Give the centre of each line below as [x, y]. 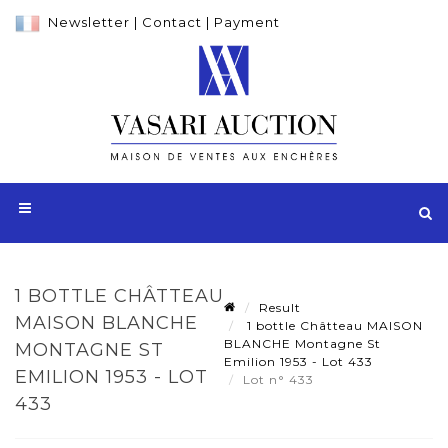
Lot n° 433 [280, 379]
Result [280, 307]
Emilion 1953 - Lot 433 [298, 361]
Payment [247, 22]
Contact [172, 22]
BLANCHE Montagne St [302, 343]
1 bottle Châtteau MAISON [333, 325]
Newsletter [89, 22]
